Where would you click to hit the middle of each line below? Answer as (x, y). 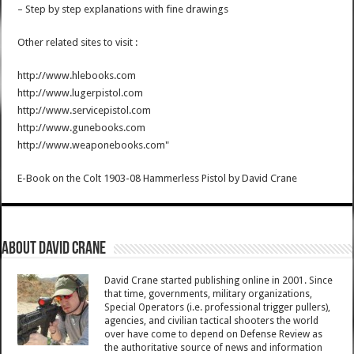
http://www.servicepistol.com (85, 111)
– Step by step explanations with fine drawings (123, 9)
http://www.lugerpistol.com (81, 93)
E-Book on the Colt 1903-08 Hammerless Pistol (122, 179)
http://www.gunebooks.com (82, 128)
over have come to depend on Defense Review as (214, 335)
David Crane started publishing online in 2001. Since (219, 281)
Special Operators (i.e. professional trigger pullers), (218, 308)
